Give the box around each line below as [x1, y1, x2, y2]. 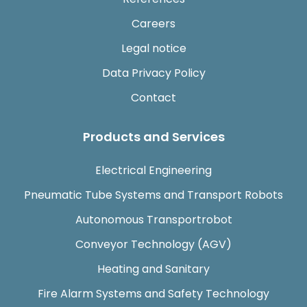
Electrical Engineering [95, 162, 212, 179]
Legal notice [121, 40, 186, 57]
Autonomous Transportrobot [75, 212, 232, 228]
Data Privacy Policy [101, 65, 206, 82]
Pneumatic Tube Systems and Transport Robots [24, 187, 283, 204]
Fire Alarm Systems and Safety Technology [38, 286, 269, 302]
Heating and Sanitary [97, 261, 210, 278]
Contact [131, 90, 176, 106]
